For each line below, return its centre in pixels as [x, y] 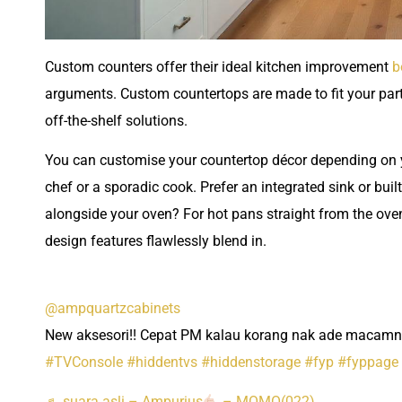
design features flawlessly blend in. [157, 241]
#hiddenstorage [251, 362]
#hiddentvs [162, 362]
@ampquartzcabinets [113, 308]
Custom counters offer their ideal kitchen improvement [218, 66]
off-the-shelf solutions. [118, 120]
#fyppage [368, 362]
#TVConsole [84, 362]
